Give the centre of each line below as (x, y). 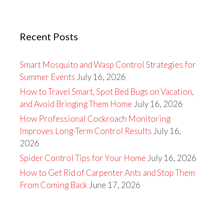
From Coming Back (54, 185)
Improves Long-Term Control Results (86, 131)
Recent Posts (49, 36)
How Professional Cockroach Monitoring (95, 119)
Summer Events (47, 77)
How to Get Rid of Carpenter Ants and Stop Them (107, 173)
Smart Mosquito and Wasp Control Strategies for (108, 65)
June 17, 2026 (115, 185)
